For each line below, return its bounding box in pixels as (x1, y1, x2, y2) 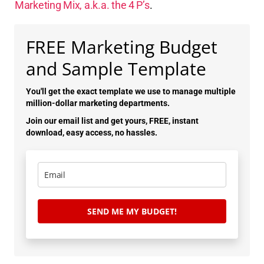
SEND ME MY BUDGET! (87, 205, 177, 217)
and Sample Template (26, 56, 206, 81)
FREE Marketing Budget (26, 34, 217, 59)
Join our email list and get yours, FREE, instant (26, 115, 199, 126)
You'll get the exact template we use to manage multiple (26, 86, 236, 96)
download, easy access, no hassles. (26, 127, 157, 137)
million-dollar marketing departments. (26, 98, 170, 108)
